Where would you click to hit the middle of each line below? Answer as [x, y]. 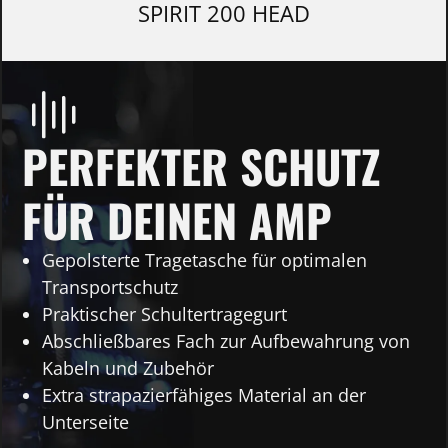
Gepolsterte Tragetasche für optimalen [204, 260]
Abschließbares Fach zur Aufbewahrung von [226, 341]
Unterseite [88, 422]
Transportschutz [110, 287]
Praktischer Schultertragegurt [164, 314]
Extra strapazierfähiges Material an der [204, 395]
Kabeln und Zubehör [128, 368]
